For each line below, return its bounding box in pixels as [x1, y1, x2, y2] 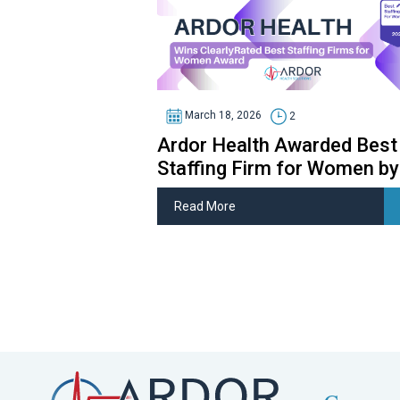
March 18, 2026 [181, 109, 262, 122]
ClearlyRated [156, 179, 269, 203]
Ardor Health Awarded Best [156, 133, 397, 156]
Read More [174, 199, 237, 213]
